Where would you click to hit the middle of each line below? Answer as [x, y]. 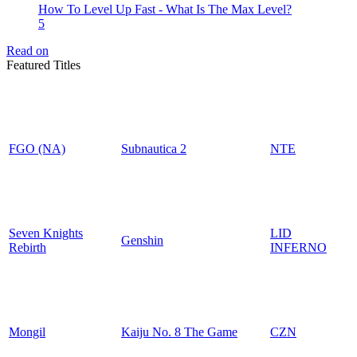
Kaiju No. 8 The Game [179, 332]
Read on [27, 51]
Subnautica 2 [154, 149]
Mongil [27, 332]
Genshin [142, 240]
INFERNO [298, 247]
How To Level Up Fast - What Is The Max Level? [165, 9]
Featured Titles [43, 65]
